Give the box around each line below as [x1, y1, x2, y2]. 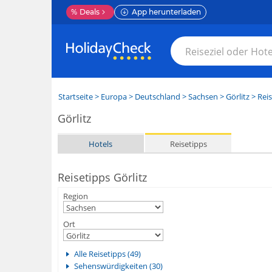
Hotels [89, 138, 113, 149]
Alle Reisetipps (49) [73, 248, 141, 259]
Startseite [58, 91, 93, 102]
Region [63, 191, 88, 202]
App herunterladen [131, 7, 201, 16]
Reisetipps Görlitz [57, 170, 147, 185]
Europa [100, 91, 127, 102]
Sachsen [188, 91, 218, 102]
